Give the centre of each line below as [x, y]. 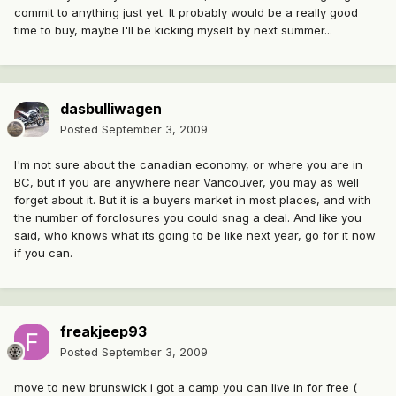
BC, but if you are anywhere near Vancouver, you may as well [187, 183]
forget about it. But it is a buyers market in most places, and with [193, 200]
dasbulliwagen [111, 109]
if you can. [43, 253]
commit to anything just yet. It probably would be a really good [186, 13]
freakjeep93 [103, 332]
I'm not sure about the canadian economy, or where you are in [188, 165]
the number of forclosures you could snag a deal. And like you [188, 218]
